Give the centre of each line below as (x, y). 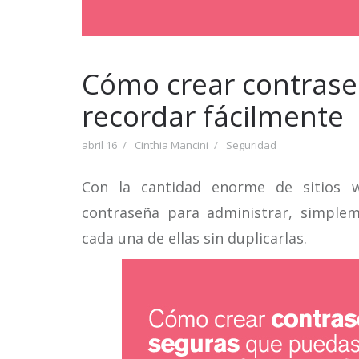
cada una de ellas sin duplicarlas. (194, 238)
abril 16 (99, 145)
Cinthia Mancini (171, 145)
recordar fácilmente (213, 116)
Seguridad (251, 145)
